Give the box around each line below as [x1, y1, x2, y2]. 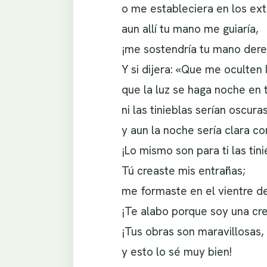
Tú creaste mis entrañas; [121, 163, 246, 179]
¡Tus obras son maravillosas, [121, 224, 264, 240]
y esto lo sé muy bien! [121, 244, 232, 260]
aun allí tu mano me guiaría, [121, 21, 259, 37]
